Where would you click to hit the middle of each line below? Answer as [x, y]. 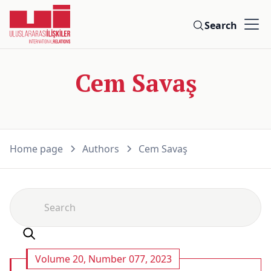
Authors [101, 149]
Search [221, 25]
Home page [36, 149]
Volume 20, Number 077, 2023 [103, 259]
